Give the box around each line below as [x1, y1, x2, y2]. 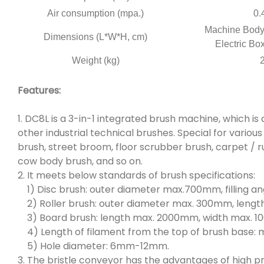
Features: [18, 83, 61, 97]
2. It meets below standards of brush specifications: [18, 168, 255, 182]
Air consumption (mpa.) [47, 8, 144, 18]
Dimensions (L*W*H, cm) [44, 31, 147, 42]
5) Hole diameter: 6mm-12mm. [18, 239, 171, 253]
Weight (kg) [71, 55, 120, 65]
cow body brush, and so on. [18, 154, 150, 168]
